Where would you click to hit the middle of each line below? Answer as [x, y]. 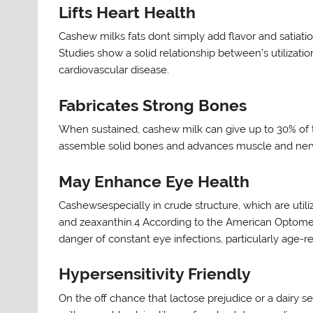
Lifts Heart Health [128, 13]
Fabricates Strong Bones [153, 105]
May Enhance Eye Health [154, 181]
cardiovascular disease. [114, 70]
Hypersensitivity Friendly [155, 274]
